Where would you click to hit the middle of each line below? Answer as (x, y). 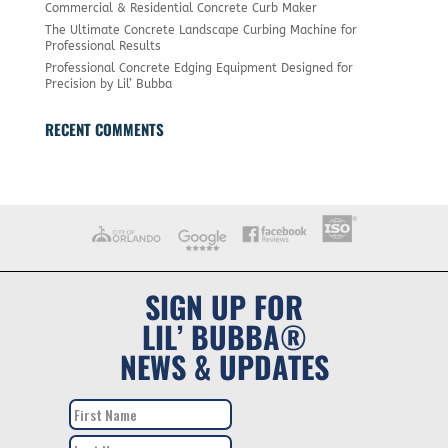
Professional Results (102, 45)
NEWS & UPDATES (224, 367)
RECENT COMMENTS (104, 128)
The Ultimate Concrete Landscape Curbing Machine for (200, 29)
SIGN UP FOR (224, 307)
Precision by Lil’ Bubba (108, 83)
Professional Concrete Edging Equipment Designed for (198, 67)
